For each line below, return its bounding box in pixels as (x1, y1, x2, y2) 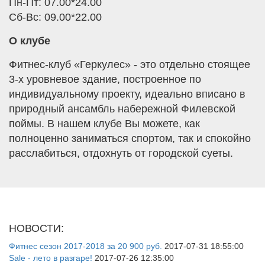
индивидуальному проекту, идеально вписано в (9, 88, 245, 100)
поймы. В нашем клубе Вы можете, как (9, 118, 200, 130)
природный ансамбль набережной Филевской (9, 103, 235, 115)
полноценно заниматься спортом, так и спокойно (9, 132, 251, 144)
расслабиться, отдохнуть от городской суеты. (9, 147, 233, 159)
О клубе (9, 35, 50, 47)
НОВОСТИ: (9, 222, 64, 234)
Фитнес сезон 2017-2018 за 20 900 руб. (9, 241, 162, 251)
